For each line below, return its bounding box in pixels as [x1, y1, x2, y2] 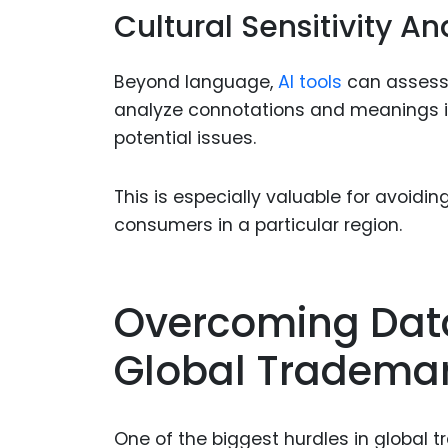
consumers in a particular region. [114, 212, 402, 237]
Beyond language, [114, 69, 278, 94]
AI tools [278, 69, 342, 94]
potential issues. [114, 125, 256, 150]
